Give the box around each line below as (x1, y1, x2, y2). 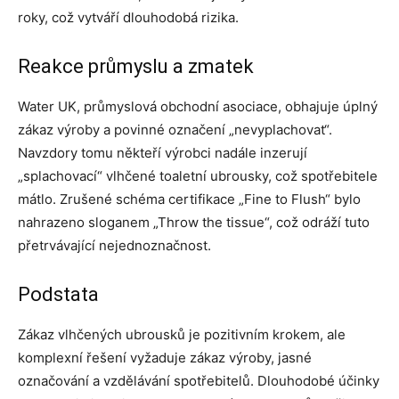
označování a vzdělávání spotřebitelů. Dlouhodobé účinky (18, 371, 379, 389)
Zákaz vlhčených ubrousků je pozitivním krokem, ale (18, 325, 346, 343)
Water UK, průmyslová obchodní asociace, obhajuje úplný (18, 97, 378, 115)
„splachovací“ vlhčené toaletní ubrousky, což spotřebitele (18, 167, 378, 184)
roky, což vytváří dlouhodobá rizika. (18, 8, 239, 26)
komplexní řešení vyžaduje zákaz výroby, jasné (18, 348, 312, 366)
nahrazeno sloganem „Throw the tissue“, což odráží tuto (18, 213, 370, 231)
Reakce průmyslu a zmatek (18, 54, 254, 77)
